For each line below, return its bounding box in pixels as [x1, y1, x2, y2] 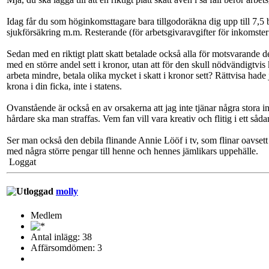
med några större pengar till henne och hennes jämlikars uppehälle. [7, 146, 258, 157]
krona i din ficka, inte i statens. [7, 81, 122, 92]
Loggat [7, 157, 36, 168]
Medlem [31, 210, 62, 220]
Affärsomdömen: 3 [31, 242, 102, 253]
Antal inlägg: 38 [31, 231, 92, 242]
